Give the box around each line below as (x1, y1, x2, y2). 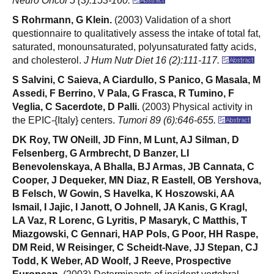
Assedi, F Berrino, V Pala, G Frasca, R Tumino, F (12, 87, 234, 98)
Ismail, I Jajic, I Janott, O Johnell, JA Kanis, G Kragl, (12, 201, 247, 212)
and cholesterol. (12, 54, 84, 65)
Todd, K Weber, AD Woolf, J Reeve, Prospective (12, 255, 231, 266)
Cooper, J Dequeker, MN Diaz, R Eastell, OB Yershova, (12, 174, 261, 185)
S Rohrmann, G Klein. (12, 14, 112, 25)
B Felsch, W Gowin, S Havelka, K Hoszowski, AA (12, 188, 234, 199)
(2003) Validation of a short (112, 14, 231, 25)
